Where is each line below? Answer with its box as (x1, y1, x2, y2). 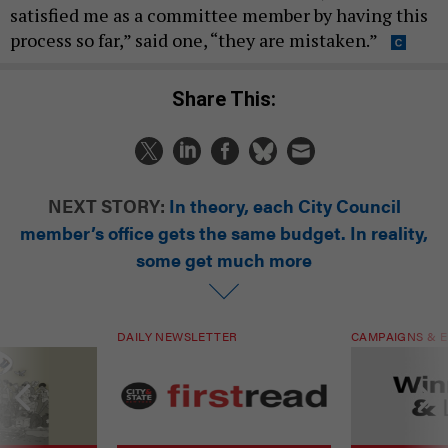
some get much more (136, 247, 312, 273)
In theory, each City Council (168, 193, 401, 219)
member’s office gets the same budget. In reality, (20, 220, 428, 246)
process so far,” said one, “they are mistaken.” (10, 27, 381, 52)
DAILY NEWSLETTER (117, 327, 238, 346)
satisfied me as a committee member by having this (10, 2, 428, 27)
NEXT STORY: (47, 193, 165, 219)
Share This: (185, 87, 276, 112)
